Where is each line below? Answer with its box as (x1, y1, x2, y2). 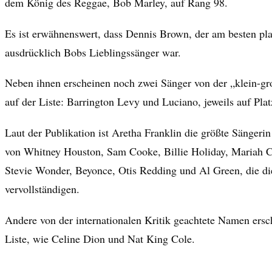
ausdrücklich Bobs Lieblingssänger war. (5, 44, 181, 59)
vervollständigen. (5, 182, 80, 197)
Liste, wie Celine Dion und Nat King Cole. (5, 231, 195, 246)
